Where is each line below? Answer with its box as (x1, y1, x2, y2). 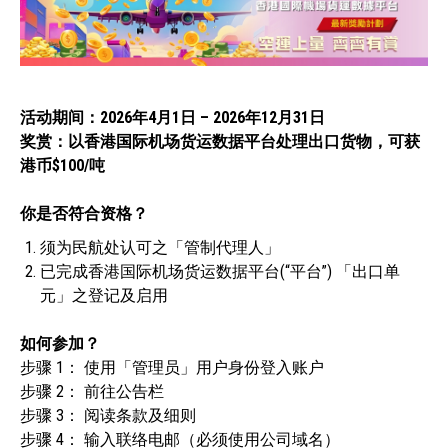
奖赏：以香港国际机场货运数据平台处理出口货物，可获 (20, 131, 420, 151)
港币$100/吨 (20, 155, 105, 175)
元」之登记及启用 (40, 285, 168, 305)
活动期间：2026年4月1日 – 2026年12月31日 (20, 107, 325, 127)
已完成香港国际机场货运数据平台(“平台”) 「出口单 (40, 261, 400, 281)
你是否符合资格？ (20, 203, 148, 223)
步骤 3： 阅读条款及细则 (20, 405, 196, 425)
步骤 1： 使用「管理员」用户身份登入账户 (20, 357, 324, 377)
